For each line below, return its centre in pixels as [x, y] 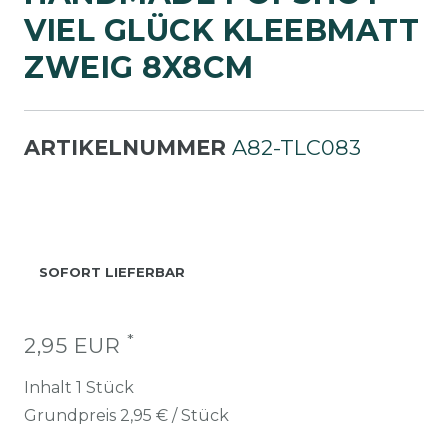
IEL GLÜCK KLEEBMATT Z [221, 30]
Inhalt [50, 387]
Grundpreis [72, 415]
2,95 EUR [75, 345]
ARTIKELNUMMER [128, 147]
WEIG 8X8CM [124, 67]
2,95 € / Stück [174, 415]
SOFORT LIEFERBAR [112, 272]
